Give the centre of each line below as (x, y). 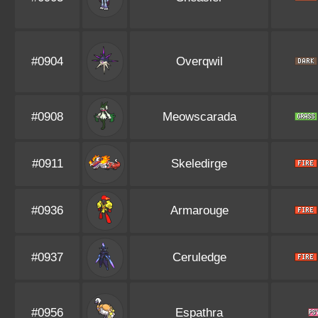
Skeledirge (199, 164)
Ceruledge (199, 257)
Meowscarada (199, 117)
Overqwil (199, 61)
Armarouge (199, 210)
